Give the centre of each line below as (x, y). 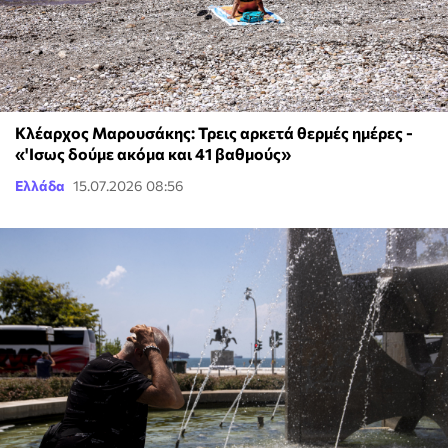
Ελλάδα (40, 186)
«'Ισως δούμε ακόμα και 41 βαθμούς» (153, 154)
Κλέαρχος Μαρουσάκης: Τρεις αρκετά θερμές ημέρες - (214, 133)
